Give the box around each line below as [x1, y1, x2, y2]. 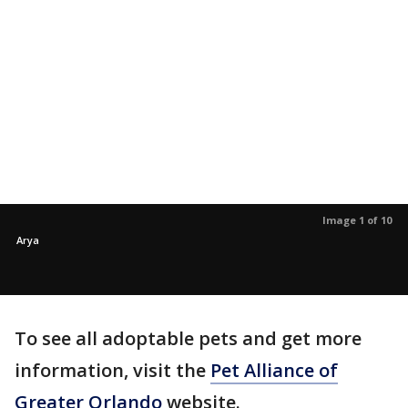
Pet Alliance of [210, 358, 338, 382]
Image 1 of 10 [322, 213, 392, 227]
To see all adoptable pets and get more [15, 326, 362, 351]
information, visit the [15, 358, 210, 382]
